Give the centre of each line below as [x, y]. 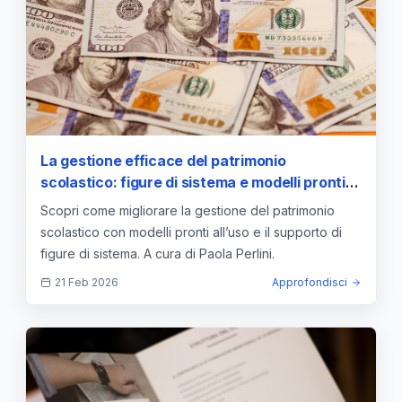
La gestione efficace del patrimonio [163, 160]
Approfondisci [310, 282]
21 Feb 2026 [87, 282]
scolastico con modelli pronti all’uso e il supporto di [191, 232]
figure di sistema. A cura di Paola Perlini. [157, 253]
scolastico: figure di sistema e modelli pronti [193, 182]
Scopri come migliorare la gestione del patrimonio [188, 210]
